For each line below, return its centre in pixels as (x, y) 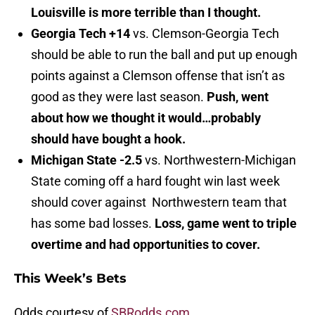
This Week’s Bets (70, 279)
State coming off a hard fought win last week (155, 181)
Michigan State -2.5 (86, 160)
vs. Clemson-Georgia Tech (205, 34)
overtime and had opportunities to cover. (147, 245)
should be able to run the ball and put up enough (164, 55)
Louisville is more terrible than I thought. (146, 13)
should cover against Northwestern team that (159, 202)
